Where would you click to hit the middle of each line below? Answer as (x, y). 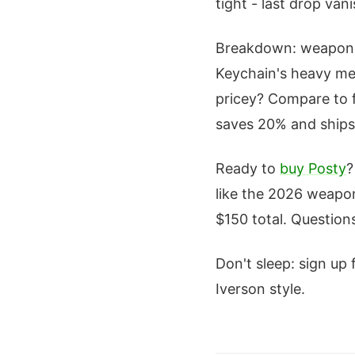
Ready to (248, 168)
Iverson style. (260, 288)
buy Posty (313, 168)
